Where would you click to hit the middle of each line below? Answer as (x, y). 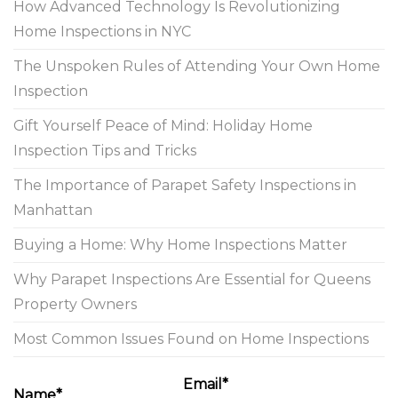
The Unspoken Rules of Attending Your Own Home (197, 67)
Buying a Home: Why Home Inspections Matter (180, 245)
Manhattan (53, 211)
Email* (206, 385)
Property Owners (75, 305)
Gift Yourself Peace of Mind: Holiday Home (163, 126)
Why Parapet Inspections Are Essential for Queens (192, 280)
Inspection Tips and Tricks (105, 151)
